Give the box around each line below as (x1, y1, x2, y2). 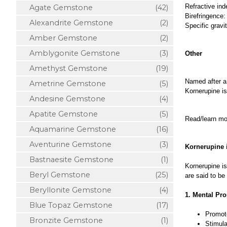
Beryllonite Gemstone (21, 185, 111, 195)
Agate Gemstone (21, 3, 93, 12)
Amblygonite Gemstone (21, 49, 120, 58)
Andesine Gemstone (21, 94, 105, 103)
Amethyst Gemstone (21, 64, 107, 73)
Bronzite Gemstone (21, 216, 103, 225)
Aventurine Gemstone (21, 140, 111, 149)
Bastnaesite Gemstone (21, 155, 113, 164)
